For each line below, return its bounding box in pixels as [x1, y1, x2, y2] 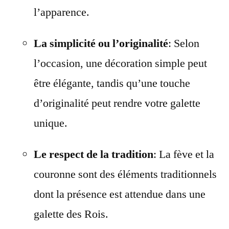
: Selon [168, 36, 199, 51]
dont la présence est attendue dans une [34, 187, 205, 201]
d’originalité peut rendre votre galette [34, 96, 200, 110]
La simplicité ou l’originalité [34, 36, 168, 51]
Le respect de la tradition [34, 147, 153, 162]
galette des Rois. [34, 207, 108, 221]
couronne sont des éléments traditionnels [34, 167, 217, 181]
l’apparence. [34, 5, 89, 19]
